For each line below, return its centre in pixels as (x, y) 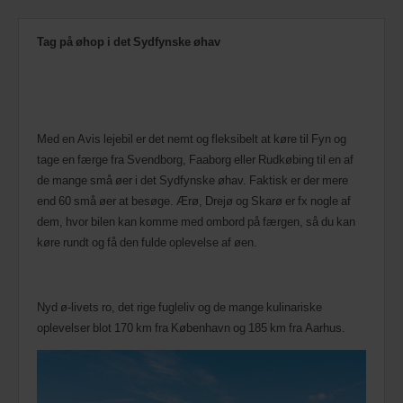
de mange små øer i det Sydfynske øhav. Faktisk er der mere (193, 180)
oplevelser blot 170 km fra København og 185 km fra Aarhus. (191, 328)
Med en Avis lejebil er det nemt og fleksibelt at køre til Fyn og (192, 139)
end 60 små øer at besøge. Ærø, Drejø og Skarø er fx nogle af (194, 201)
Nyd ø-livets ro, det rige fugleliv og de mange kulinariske (179, 307)
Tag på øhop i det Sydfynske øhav (129, 42)
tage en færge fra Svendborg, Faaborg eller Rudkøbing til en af (195, 160)
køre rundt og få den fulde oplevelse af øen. (147, 242)
